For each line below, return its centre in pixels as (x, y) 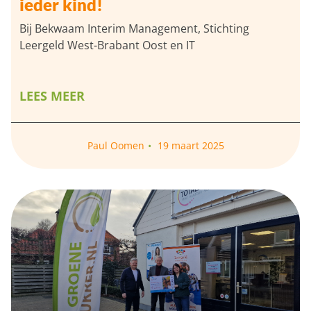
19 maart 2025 (189, 146)
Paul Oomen (116, 146)
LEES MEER (52, 96)
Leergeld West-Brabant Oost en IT (107, 45)
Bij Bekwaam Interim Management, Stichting (134, 29)
